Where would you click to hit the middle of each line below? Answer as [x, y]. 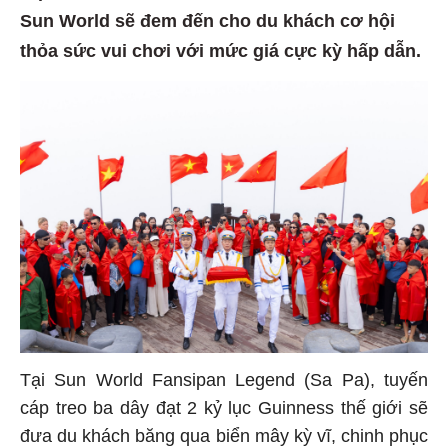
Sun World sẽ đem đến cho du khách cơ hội [207, 24]
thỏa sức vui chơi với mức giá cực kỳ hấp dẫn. [220, 54]
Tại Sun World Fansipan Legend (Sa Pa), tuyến [224, 383]
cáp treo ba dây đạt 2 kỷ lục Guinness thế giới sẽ [224, 411]
